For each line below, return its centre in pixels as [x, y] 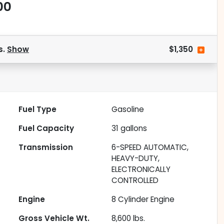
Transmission [46, 147]
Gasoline [128, 109]
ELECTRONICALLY [141, 169]
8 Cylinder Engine [143, 199]
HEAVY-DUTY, [136, 158]
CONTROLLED [135, 180]
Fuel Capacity [46, 128]
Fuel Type [38, 109]
